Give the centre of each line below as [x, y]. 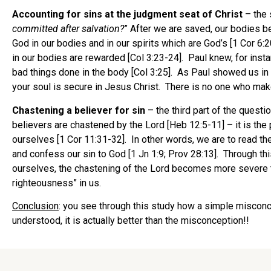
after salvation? [92, 29]
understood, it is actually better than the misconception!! [131, 221]
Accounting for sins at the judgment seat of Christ [129, 15]
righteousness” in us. [57, 183]
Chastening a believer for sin [80, 110]
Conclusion [35, 206]
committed [35, 29]
